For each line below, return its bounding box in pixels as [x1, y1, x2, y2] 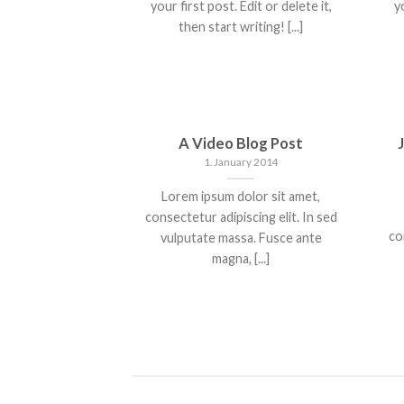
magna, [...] [212, 250, 270, 266]
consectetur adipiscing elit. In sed [144, 208, 337, 225]
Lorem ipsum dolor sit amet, [161, 188, 320, 204]
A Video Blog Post [179, 133, 303, 152]
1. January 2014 [203, 156, 279, 169]
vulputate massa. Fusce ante [160, 229, 322, 245]
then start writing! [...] [179, 19, 303, 35]
